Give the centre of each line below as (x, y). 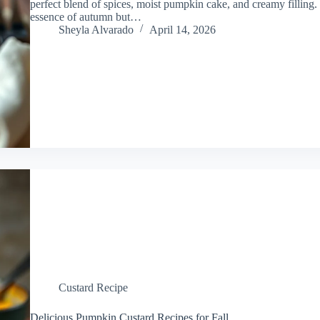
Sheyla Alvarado (96, 29)
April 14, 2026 (182, 29)
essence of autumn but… (85, 16)
